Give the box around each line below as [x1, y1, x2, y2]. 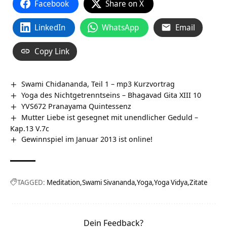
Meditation [47, 177, 80, 187]
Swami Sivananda [82, 177, 135, 187]
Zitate [190, 177, 207, 187]
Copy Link [34, 45, 69, 57]
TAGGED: [17, 177, 45, 187]
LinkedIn [34, 21, 65, 33]
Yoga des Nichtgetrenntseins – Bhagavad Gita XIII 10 [21, 89, 202, 100]
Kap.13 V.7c [10, 123, 49, 133]
